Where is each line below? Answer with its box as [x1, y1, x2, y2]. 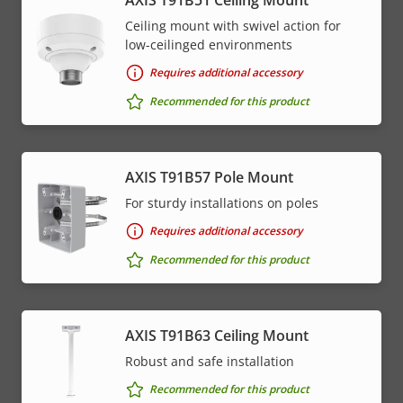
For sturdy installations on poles [125, 193, 318, 211]
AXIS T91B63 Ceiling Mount [125, 325, 309, 345]
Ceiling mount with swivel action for [125, 16, 341, 34]
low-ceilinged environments [125, 35, 292, 53]
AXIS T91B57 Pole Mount [125, 166, 293, 187]
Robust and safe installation [125, 352, 294, 370]
